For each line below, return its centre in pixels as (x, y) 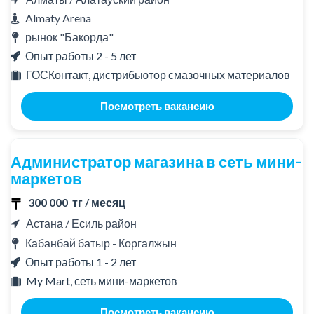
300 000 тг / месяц (77, 203)
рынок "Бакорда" (69, 37)
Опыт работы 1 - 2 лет (81, 261)
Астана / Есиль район (78, 224)
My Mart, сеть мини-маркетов (102, 280)
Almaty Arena (58, 18)
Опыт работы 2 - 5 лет (81, 56)
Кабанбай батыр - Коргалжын (101, 243)
